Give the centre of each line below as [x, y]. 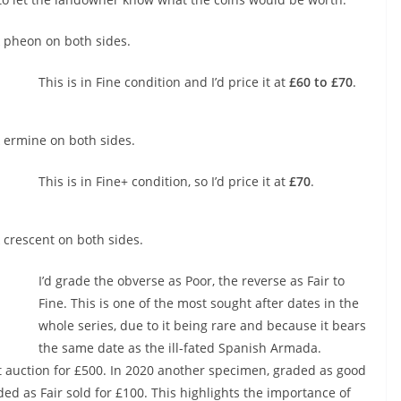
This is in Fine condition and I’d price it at [163, 82]
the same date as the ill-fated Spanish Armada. [179, 348]
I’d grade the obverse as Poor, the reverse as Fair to [191, 281]
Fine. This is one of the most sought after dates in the [198, 303]
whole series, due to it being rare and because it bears [202, 325]
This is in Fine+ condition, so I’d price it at [163, 181]
